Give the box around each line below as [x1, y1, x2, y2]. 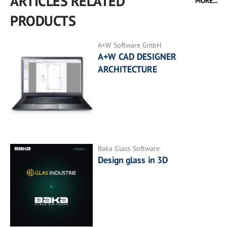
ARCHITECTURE [98, 63, 158, 75]
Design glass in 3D [98, 154, 168, 166]
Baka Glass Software [98, 143, 160, 153]
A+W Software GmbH [98, 41, 162, 50]
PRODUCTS [10, 11, 75, 30]
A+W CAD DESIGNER [98, 51, 177, 63]
